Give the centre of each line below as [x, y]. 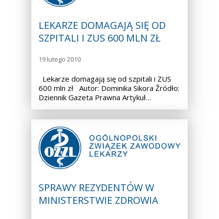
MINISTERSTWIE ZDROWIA [99, 200]
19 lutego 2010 [60, 59]
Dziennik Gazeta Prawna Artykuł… [95, 98]
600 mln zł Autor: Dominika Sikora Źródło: [109, 88]
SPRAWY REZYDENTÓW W [96, 188]
